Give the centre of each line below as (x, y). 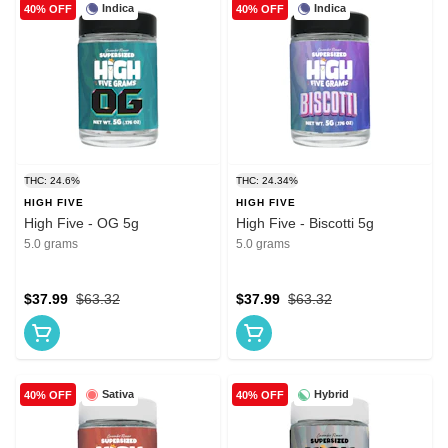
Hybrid (331, 394)
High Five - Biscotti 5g (305, 223)
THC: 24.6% (52, 181)
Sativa (118, 394)
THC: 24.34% (267, 181)
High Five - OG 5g (81, 223)
